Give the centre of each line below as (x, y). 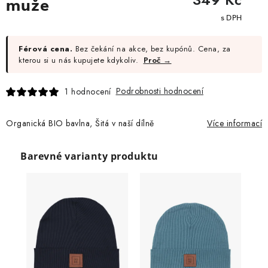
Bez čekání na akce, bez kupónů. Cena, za (152, 49)
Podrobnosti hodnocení (159, 91)
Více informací (234, 124)
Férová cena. (45, 49)
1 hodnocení (88, 91)
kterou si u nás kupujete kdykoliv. (80, 60)
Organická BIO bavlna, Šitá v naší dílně (80, 124)
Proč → (157, 60)
